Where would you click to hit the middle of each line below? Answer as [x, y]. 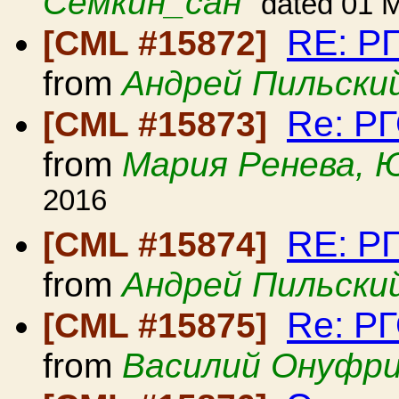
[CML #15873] [160, 124]
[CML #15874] [160, 244]
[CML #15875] [160, 326]
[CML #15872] [160, 43]
